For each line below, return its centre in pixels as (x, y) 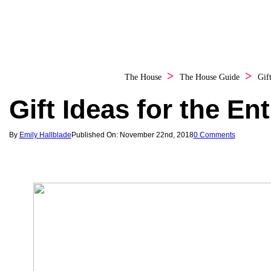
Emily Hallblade (45, 135)
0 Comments (214, 135)
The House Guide (210, 77)
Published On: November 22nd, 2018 (132, 135)
